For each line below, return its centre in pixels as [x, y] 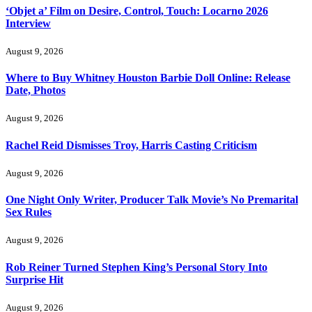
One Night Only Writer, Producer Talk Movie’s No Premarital [152, 200]
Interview [28, 23]
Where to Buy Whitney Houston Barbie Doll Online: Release [148, 78]
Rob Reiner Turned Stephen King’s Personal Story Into [136, 267]
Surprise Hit [34, 279]
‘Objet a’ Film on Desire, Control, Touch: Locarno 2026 [137, 10]
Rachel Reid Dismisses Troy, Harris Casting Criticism [131, 145]
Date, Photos [36, 91]
